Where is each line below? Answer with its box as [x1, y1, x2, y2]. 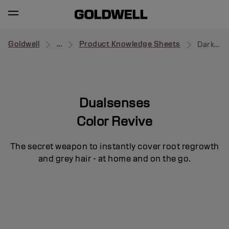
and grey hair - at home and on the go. [38, 153, 191, 164]
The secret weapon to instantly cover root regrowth [10, 141, 219, 152]
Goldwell [8, 39, 39, 49]
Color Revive [77, 112, 152, 129]
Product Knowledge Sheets [79, 39, 180, 49]
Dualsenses [79, 94, 150, 111]
